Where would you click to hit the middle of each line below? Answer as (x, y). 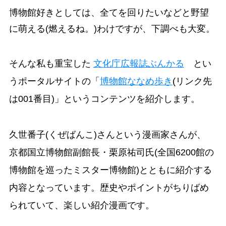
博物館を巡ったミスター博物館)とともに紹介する (110, 170)
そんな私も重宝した (51, 64)
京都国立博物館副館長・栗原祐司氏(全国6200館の (111, 153)
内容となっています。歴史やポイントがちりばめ (109, 188)
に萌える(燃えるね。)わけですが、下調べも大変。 (112, 29)
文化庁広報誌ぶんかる (138, 64)
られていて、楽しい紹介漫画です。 (81, 206)
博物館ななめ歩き (136, 81)
